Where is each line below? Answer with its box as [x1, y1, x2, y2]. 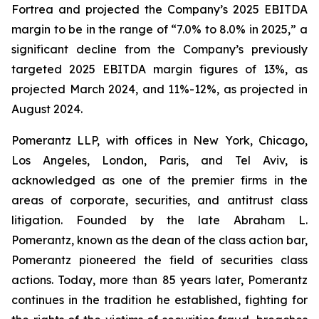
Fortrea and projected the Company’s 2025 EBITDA [11, 2, 308, 16]
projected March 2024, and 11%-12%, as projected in [11, 82, 308, 96]
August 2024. [11, 102, 83, 116]
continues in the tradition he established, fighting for [11, 293, 308, 307]
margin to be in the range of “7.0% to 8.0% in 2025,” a [11, 22, 308, 36]
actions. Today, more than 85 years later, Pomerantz [11, 273, 308, 287]
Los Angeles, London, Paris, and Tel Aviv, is [11, 153, 308, 167]
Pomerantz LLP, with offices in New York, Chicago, [11, 133, 308, 147]
